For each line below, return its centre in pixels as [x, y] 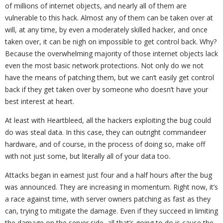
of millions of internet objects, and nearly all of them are [96, 6]
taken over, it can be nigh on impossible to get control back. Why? [111, 42]
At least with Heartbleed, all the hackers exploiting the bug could [108, 120]
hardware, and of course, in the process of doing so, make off [105, 144]
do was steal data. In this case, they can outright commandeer [106, 132]
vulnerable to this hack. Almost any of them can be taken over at [109, 18]
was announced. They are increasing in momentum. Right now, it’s [111, 187]
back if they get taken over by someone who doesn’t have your [107, 89]
